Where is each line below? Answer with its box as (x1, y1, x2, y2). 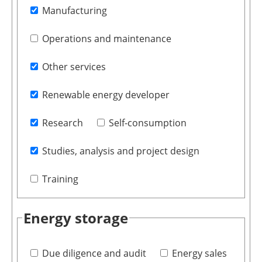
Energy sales (171, 247, 227, 260)
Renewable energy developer (42, 88, 170, 101)
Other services (42, 60, 106, 73)
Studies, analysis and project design (42, 144, 199, 157)
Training (42, 172, 78, 185)
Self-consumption (108, 116, 187, 129)
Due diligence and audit (42, 247, 146, 260)
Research (42, 116, 83, 129)
